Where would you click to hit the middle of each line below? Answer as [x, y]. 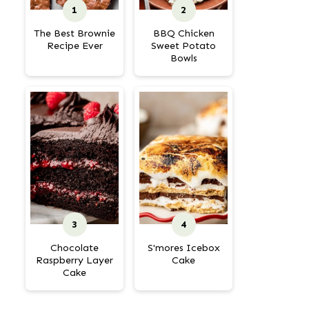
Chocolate [74, 248]
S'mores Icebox [183, 248]
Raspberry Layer [74, 260]
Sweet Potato [183, 46]
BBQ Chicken [183, 33]
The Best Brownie [74, 33]
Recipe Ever [74, 46]
